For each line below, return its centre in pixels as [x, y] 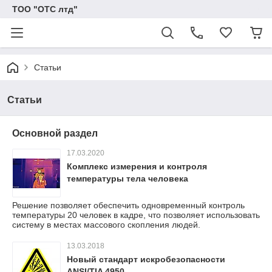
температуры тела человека [127, 178]
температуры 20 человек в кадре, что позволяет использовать [136, 215]
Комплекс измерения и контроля [137, 166]
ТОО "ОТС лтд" [45, 9]
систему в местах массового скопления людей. [106, 225]
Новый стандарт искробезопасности [146, 259]
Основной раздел [55, 133]
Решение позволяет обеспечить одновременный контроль [128, 205]
